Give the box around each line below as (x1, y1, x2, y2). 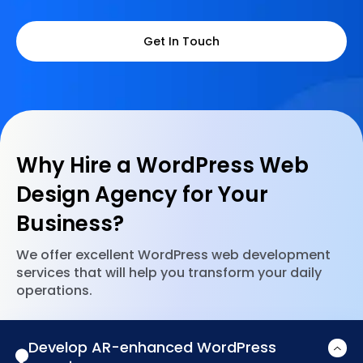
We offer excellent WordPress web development (16, 245, 331, 264)
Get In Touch (143, 33, 220, 50)
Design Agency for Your (16, 180, 268, 210)
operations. (16, 280, 92, 300)
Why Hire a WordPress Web (16, 151, 309, 181)
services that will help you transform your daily (16, 263, 322, 282)
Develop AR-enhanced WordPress (28, 336, 277, 357)
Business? (16, 209, 124, 239)
